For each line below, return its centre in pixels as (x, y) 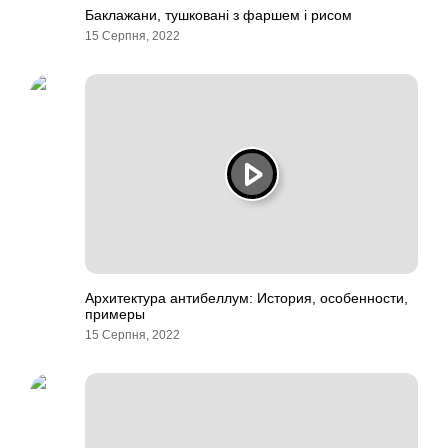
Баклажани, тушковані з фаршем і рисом (218, 15)
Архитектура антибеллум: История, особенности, (246, 298)
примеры (115, 314)
